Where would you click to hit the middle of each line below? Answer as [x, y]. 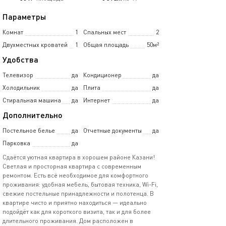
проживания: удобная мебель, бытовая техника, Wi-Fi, [80, 184]
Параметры [24, 16]
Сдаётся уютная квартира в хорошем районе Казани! [79, 157]
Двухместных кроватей [35, 45]
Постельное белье [29, 130]
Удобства [20, 59]
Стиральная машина [32, 100]
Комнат [13, 32]
